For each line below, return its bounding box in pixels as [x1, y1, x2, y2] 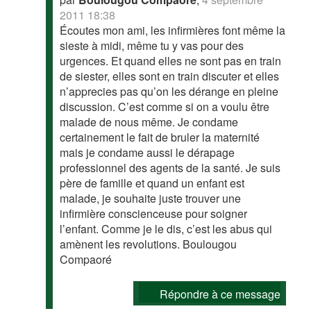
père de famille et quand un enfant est [60, 175, 245, 191]
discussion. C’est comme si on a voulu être [60, 99, 270, 115]
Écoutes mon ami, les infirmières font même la [60, 22, 286, 38]
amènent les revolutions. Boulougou [60, 236, 237, 252]
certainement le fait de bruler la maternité [60, 129, 260, 145]
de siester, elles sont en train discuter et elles [60, 68, 280, 84]
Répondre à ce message [159, 286, 280, 302]
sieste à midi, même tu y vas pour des [60, 37, 244, 53]
